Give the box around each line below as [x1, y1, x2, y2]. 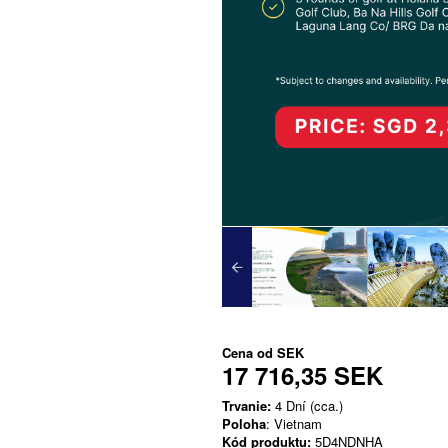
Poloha [222, 414, 266, 434]
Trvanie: [222, 396, 271, 416]
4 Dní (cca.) [271, 396, 343, 416]
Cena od [222, 343, 277, 363]
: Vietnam [266, 414, 322, 434]
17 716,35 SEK [222, 358, 383, 393]
